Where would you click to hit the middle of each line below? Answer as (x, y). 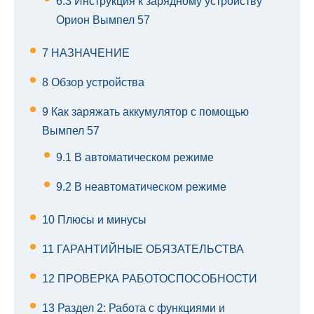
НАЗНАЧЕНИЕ (89, 53)
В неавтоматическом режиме (149, 187)
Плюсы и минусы (101, 220)
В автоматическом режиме (143, 158)
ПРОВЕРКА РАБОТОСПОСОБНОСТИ (156, 279)
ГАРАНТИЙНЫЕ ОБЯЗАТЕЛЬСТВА (149, 250)
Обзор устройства (96, 83)
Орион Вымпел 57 (103, 20)
